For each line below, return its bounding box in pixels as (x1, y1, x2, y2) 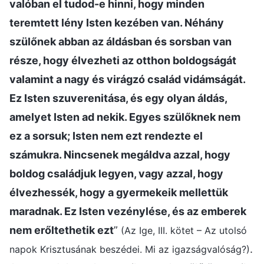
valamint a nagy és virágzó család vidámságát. (9, 72, 245, 85)
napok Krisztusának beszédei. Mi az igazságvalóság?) (9, 243, 250, 255)
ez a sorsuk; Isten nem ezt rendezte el (9, 129, 203, 142)
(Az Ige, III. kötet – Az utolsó (121, 224, 247, 236)
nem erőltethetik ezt (9, 223, 114, 236)
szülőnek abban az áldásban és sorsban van (9, 35, 232, 48)
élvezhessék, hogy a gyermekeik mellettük (9, 186, 228, 199)
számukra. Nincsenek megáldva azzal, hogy (9, 148, 230, 161)
